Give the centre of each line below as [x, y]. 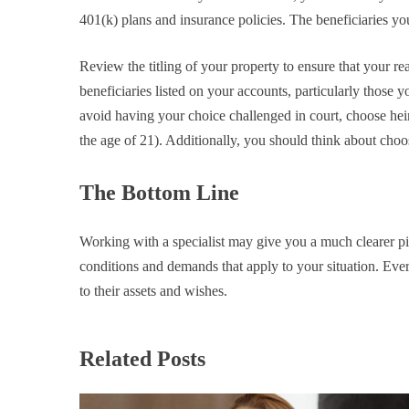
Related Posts [142, 359]
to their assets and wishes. [153, 290]
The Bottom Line [162, 192]
